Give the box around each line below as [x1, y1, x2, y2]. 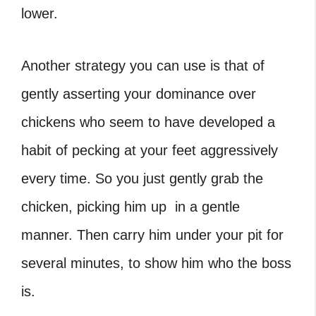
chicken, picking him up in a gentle [21, 199, 240, 214]
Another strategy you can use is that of [21, 58, 265, 73]
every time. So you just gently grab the [21, 171, 263, 186]
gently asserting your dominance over [21, 86, 256, 102]
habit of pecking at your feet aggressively [21, 142, 278, 158]
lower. [21, 6, 58, 21]
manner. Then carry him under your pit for [21, 227, 284, 243]
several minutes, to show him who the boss [21, 255, 291, 271]
